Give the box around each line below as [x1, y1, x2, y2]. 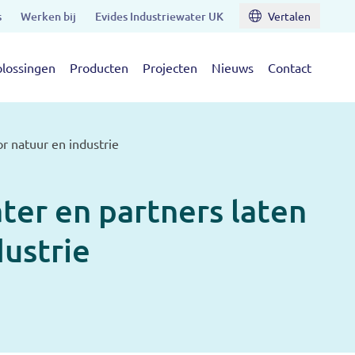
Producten [70, 59, 128, 76]
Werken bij [21, 9, 76, 24]
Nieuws [212, 59, 254, 76]
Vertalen [268, 9, 311, 23]
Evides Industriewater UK [95, 9, 223, 24]
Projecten [143, 59, 197, 76]
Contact [268, 59, 311, 76]
